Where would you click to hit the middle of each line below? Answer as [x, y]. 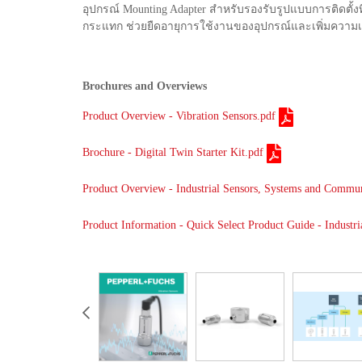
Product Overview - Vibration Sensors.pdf [179, 116]
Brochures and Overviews [145, 86]
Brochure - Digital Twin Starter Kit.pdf [173, 152]
